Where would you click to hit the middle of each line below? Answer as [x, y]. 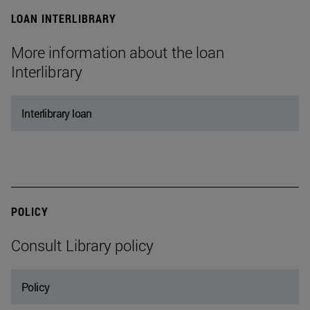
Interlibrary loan [57, 113]
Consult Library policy [83, 246]
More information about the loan [118, 53]
